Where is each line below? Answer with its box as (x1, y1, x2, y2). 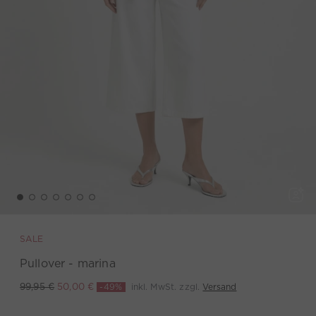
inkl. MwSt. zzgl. (130, 281, 203, 292)
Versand (202, 281, 237, 292)
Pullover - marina (20, 257, 116, 270)
